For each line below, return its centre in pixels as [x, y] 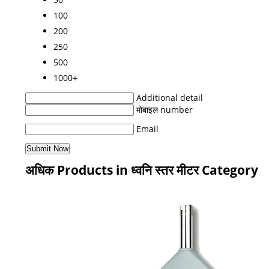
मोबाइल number [165, 109]
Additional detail [170, 97]
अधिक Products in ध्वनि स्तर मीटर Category [142, 170]
